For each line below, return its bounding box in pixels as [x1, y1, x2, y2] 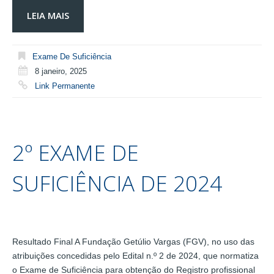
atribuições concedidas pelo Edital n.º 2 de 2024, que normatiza [12, 250, 259, 261]
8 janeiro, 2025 [35, 67, 87, 76]
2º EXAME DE [12, 138, 139, 167]
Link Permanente [35, 81, 95, 91]
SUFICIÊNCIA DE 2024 [12, 168, 222, 198]
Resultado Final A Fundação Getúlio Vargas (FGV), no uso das [12, 236, 254, 246]
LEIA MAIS [27, 9, 69, 22]
